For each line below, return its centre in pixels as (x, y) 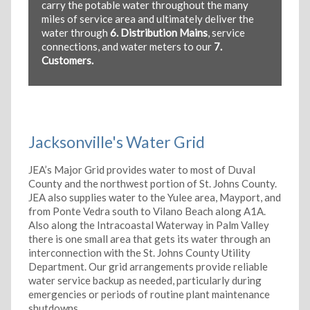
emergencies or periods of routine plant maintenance (149, 294)
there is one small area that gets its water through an (149, 239)
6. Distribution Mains (159, 33)
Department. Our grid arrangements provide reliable (148, 267)
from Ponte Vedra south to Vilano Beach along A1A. (147, 211)
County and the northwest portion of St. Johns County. (153, 184)
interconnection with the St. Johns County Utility (139, 253)
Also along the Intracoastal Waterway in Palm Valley (148, 225)
